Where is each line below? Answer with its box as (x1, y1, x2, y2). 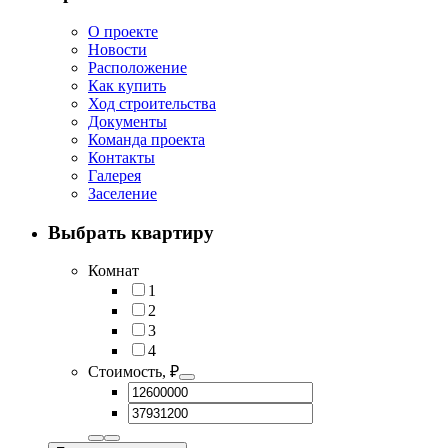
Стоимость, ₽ (88, 363, 179, 381)
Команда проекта (88, 130, 205, 148)
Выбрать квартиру (48, 221, 214, 243)
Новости (88, 40, 147, 58)
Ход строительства (88, 94, 216, 112)
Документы (88, 112, 167, 130)
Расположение (88, 58, 187, 76)
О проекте (88, 22, 158, 40)
